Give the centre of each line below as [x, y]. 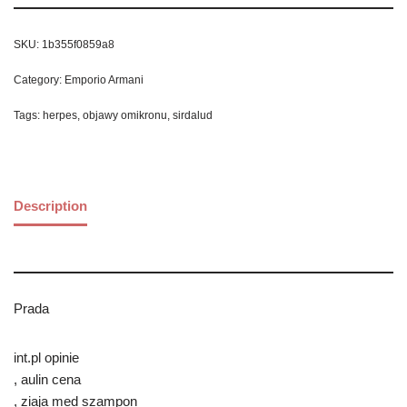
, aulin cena [47, 380]
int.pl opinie [46, 358]
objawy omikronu [125, 116]
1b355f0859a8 [78, 45]
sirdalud [193, 116]
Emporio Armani [104, 80]
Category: [39, 80]
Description [50, 205]
